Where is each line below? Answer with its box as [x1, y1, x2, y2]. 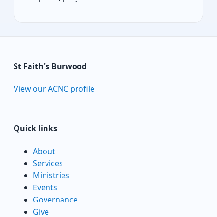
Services [33, 157, 63, 169]
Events [33, 182, 57, 193]
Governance [33, 194, 77, 205]
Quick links [14, 123, 57, 134]
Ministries [33, 170, 69, 181]
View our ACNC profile [14, 83, 94, 94]
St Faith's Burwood [14, 61, 87, 72]
